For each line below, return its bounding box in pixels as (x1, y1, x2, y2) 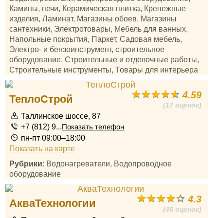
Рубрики (9, 159, 43, 168)
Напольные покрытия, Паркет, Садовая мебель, (9, 35, 182, 43)
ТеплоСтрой (9, 93, 73, 105)
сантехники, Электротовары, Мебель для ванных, (9, 24, 188, 33)
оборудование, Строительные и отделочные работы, (9, 55, 200, 64)
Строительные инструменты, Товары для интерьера (9, 65, 199, 74)
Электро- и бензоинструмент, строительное (9, 45, 165, 54)
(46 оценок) (163, 205, 202, 213)
